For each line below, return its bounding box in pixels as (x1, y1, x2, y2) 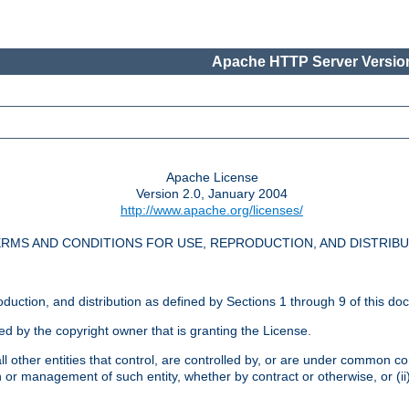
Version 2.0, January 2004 (136, 186, 288, 202)
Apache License (165, 170, 258, 185)
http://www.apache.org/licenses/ (121, 203, 303, 218)
